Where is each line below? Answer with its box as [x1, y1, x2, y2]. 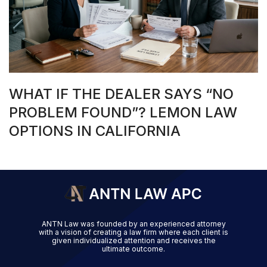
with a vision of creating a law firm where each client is [39, 228, 228, 237]
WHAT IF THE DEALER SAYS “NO [9, 85, 234, 103]
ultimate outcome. [102, 244, 165, 253]
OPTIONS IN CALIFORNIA [9, 122, 181, 139]
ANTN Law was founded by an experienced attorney [41, 219, 226, 228]
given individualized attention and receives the [51, 236, 216, 245]
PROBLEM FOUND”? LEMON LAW [9, 104, 237, 121]
